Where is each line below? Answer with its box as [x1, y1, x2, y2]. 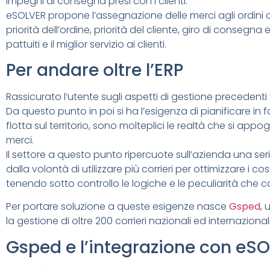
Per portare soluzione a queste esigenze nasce [6, 199, 229, 214]
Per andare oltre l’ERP [6, 58, 183, 82]
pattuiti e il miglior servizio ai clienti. [6, 37, 166, 51]
